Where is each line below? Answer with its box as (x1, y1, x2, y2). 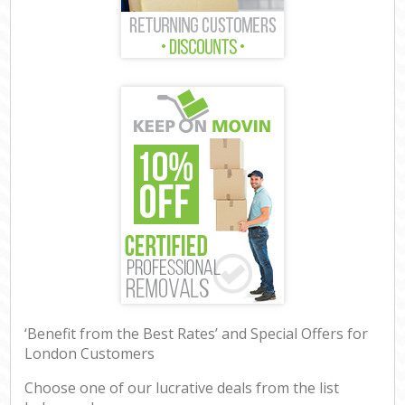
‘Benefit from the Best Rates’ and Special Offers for (24, 324, 369, 344)
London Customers (24, 344, 155, 364)
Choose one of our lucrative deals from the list (24, 378, 340, 399)
